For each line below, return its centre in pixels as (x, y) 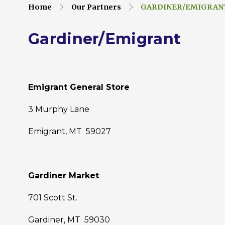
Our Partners (96, 7)
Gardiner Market (64, 175)
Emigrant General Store (79, 87)
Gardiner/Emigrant (105, 39)
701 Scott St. (53, 197)
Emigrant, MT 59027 (70, 131)
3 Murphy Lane (59, 109)
